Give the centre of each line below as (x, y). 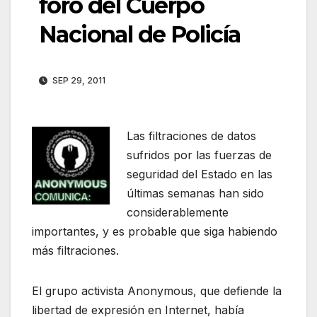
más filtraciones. (75, 251)
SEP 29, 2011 (78, 81)
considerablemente (178, 213)
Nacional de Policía (140, 35)
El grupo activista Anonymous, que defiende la (157, 291)
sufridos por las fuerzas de (199, 155)
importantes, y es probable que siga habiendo (155, 232)
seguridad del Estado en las (200, 174)
